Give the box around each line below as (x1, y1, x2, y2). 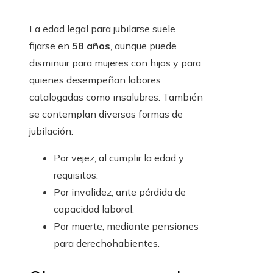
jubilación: (29, 125, 73, 138)
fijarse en (29, 40, 72, 52)
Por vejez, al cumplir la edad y (54, 152, 184, 165)
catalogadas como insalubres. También (29, 91, 203, 104)
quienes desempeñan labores (29, 74, 161, 87)
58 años (72, 40, 110, 52)
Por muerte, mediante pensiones (54, 220, 199, 233)
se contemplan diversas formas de (29, 108, 183, 121)
